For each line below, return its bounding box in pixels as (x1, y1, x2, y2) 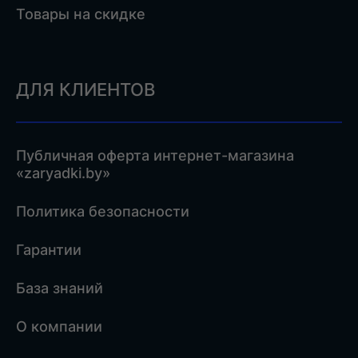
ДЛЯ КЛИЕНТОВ (16, 79, 155, 101)
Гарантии (16, 241, 82, 258)
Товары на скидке (16, 5, 145, 22)
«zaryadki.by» (16, 164, 110, 181)
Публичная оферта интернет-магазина (16, 146, 294, 164)
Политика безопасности (16, 202, 189, 220)
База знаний (16, 279, 103, 296)
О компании (16, 317, 102, 335)
